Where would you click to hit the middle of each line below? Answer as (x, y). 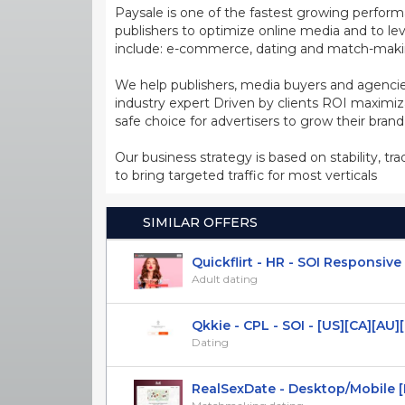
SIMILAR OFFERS (200, 222)
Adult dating (225, 278)
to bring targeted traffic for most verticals (246, 175)
